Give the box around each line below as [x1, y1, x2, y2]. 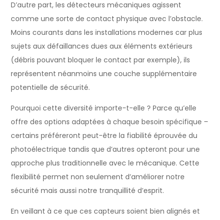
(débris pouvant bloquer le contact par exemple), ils [11, 55, 191, 65]
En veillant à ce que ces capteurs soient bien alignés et [11, 206, 200, 216]
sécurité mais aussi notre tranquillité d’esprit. [11, 185, 165, 195]
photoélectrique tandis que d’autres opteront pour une [11, 144, 200, 154]
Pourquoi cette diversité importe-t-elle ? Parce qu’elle [11, 103, 197, 113]
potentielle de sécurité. [11, 82, 90, 92]
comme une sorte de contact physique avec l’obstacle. [11, 13, 203, 24]
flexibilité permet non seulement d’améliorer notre [11, 171, 185, 182]
